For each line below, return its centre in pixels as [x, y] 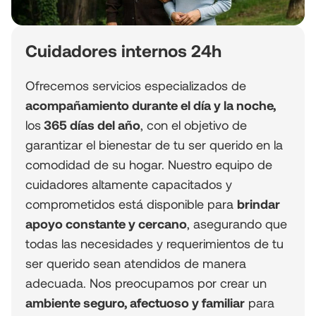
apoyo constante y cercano [106, 224]
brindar [259, 204]
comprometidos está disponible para [131, 204]
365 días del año [91, 125]
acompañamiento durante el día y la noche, [151, 105]
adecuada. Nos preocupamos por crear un [146, 283]
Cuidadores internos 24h [123, 51]
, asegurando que [237, 224]
